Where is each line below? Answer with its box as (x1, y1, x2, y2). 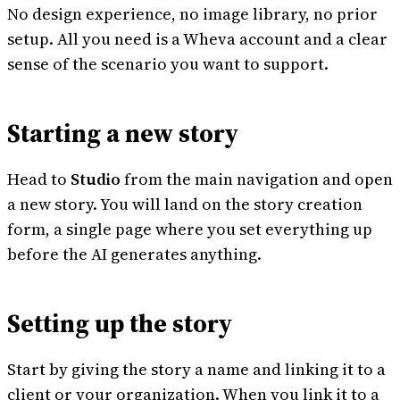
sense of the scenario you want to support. (7, 53, 329, 75)
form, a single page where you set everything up (7, 218, 372, 240)
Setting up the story (7, 306, 232, 340)
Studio (71, 168, 121, 190)
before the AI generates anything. (7, 243, 262, 265)
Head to (7, 168, 71, 190)
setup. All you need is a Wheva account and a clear (7, 28, 387, 50)
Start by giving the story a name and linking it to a (7, 358, 386, 380)
